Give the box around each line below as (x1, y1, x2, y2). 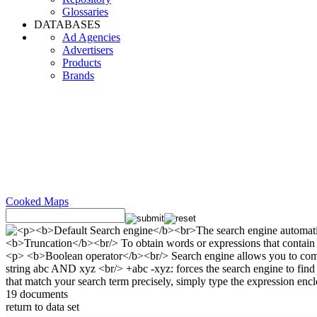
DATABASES (34, 18, 100, 30)
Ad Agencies (62, 31, 120, 43)
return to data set (6, 301, 79, 313)
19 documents (6, 288, 68, 300)
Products (62, 57, 101, 69)
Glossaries (62, 6, 108, 18)
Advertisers (62, 44, 113, 56)
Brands (62, 69, 94, 81)
